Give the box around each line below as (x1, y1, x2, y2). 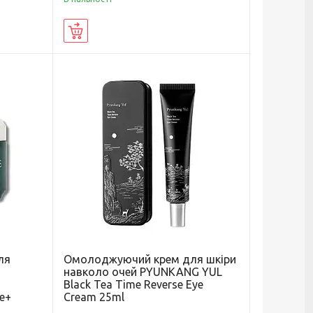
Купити (87, 25, 119, 37)
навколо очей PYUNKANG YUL (63, 265, 222, 279)
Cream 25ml (63, 291, 124, 304)
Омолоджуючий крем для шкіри (63, 253, 236, 266)
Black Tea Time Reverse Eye (63, 278, 203, 291)
